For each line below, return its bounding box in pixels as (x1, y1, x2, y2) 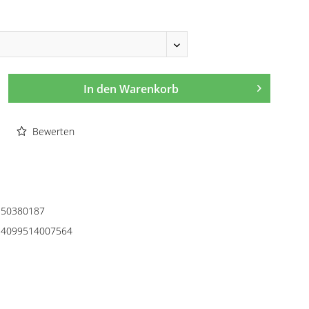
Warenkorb (119, 81, 179, 97)
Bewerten (29, 125, 74, 138)
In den (83, 81, 117, 97)
